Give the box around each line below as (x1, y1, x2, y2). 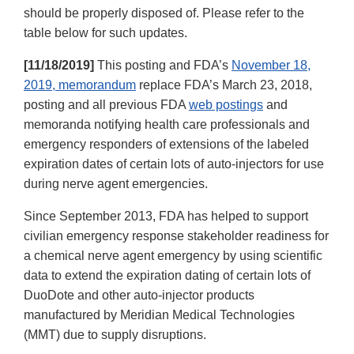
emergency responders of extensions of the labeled (24, 137, 309, 151)
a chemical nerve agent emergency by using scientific (24, 248, 322, 262)
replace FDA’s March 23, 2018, (136, 77, 312, 92)
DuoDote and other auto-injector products (24, 288, 254, 302)
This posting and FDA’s (97, 58, 232, 72)
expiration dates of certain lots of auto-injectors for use (24, 156, 324, 171)
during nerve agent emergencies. (24, 176, 208, 190)
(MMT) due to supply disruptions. (24, 327, 206, 341)
